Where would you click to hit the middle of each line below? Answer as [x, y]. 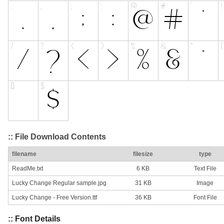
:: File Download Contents [57, 136]
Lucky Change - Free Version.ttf [54, 198]
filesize [143, 154]
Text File [205, 169]
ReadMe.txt [27, 169]
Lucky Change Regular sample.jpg [59, 183]
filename [24, 154]
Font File [205, 198]
